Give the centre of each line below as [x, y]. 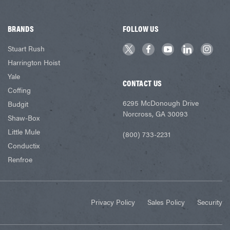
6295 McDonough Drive [161, 102]
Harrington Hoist [34, 62]
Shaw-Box [24, 117]
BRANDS [21, 28]
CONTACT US [142, 83]
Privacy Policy [113, 202]
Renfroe [20, 159]
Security [210, 202]
